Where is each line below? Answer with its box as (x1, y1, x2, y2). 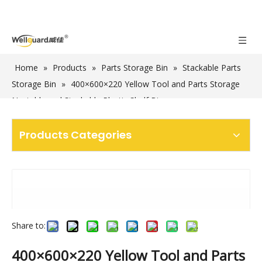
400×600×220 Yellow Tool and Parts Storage (71, 51, 240, 63)
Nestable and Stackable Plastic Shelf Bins (12, 68, 167, 79)
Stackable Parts (182, 35, 241, 46)
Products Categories (19, 117, 132, 132)
